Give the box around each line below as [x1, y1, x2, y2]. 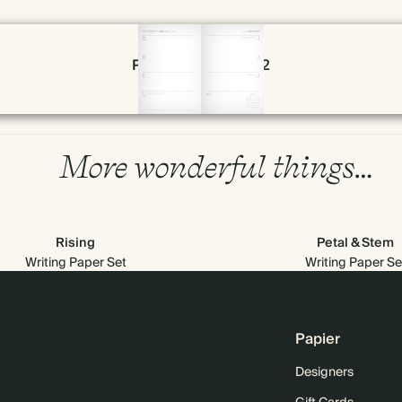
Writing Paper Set [24, 252, 127, 274]
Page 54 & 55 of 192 [132, 53, 270, 78]
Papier [295, 327, 340, 352]
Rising [56, 232, 95, 254]
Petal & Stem [317, 232, 394, 254]
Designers [295, 362, 354, 383]
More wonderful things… [57, 147, 373, 185]
